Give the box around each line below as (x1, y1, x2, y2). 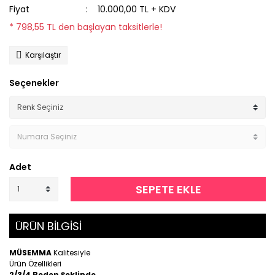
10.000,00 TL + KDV (98, 3, 176, 15)
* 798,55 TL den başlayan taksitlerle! (9, 21, 162, 33)
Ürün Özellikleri (9, 258, 61, 269)
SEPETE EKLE (135, 181, 201, 197)
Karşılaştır (25, 50, 61, 60)
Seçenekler (9, 77, 59, 89)
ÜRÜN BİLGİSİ (15, 219, 82, 234)
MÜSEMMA (9, 247, 53, 258)
